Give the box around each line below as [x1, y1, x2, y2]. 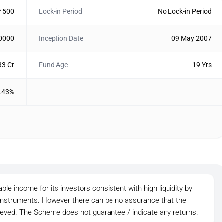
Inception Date [38, 34, 83, 42]
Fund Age [38, 61, 68, 69]
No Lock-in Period [157, 7, 212, 15]
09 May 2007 [171, 34, 212, 42]
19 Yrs [192, 61, 212, 69]
